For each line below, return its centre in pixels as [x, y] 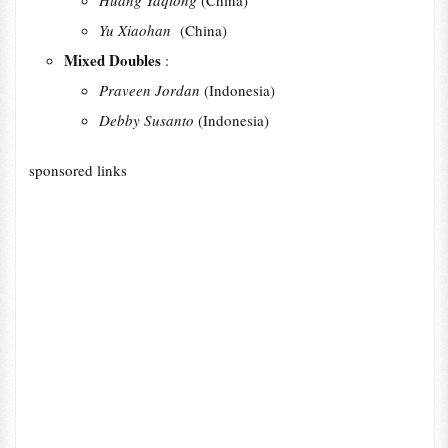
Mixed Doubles [114, 60]
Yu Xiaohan [139, 30]
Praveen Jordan [151, 90]
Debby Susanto [148, 120]
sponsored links [77, 170]
